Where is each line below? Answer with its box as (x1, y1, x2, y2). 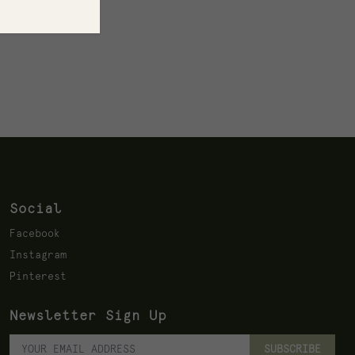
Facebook (9, 229, 60, 239)
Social (9, 203, 62, 216)
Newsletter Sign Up (9, 310, 166, 323)
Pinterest (9, 272, 67, 282)
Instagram (9, 250, 67, 261)
